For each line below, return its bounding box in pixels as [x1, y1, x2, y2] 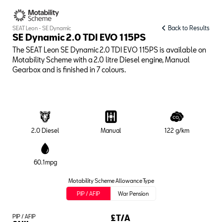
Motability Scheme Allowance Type [68, 177, 154, 184]
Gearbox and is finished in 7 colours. [12, 65, 126, 74]
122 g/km [164, 127, 189, 134]
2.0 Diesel [31, 127, 59, 134]
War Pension [118, 190, 149, 197]
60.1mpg [33, 159, 57, 166]
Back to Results [166, 24, 210, 32]
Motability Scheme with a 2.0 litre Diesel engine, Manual [12, 55, 190, 64]
